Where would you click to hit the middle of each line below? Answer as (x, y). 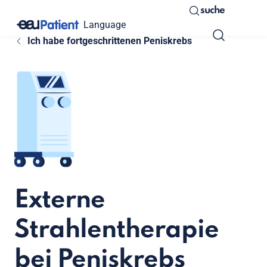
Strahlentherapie (117, 231)
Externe (60, 201)
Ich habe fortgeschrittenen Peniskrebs (109, 41)
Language (105, 24)
